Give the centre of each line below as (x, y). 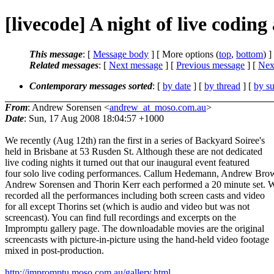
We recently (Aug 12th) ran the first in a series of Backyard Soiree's (135, 140)
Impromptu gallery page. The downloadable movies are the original (135, 228)
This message (56, 54)
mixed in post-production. (54, 250)
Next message (136, 65)
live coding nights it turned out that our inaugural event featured (127, 162)
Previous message (210, 65)
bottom (250, 54)
